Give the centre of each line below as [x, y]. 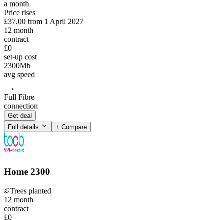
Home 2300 [27, 172]
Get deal [20, 115]
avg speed [19, 75]
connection [21, 106]
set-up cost [20, 57]
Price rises [20, 13]
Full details [24, 127]
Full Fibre [19, 97]
